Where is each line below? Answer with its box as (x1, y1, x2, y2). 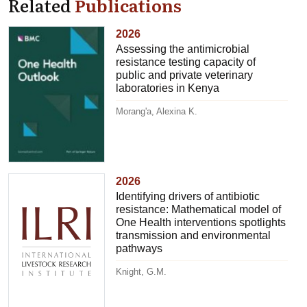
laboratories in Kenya (116, 82, 220, 95)
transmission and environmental (116, 230, 271, 242)
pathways (116, 243, 163, 255)
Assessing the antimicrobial (116, 43, 250, 56)
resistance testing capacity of (116, 56, 256, 69)
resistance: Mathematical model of (116, 204, 282, 216)
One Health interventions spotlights (116, 217, 286, 229)
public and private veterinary (116, 69, 254, 82)
